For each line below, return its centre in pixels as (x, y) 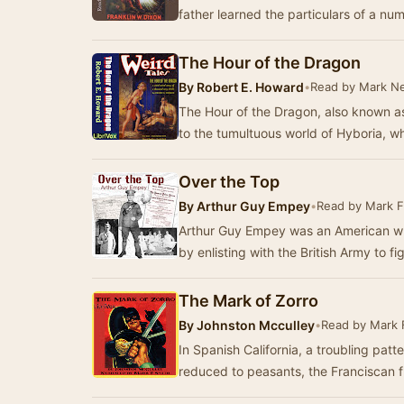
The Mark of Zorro (248, 301)
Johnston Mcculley (254, 325)
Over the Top (229, 182)
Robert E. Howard (249, 87)
